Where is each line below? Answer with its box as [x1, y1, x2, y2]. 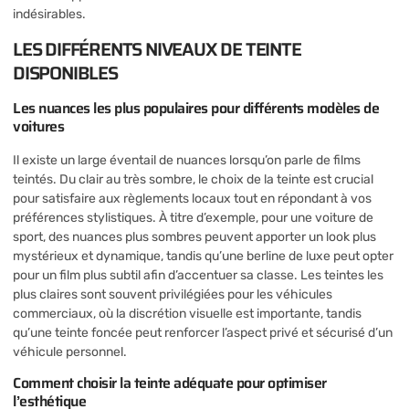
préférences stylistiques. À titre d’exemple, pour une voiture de [13, 209, 373, 225]
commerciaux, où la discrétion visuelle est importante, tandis [13, 305, 362, 321]
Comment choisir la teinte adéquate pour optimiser [13, 371, 327, 394]
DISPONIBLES [13, 58, 118, 88]
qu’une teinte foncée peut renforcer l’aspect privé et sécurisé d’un [13, 324, 393, 341]
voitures [13, 114, 64, 138]
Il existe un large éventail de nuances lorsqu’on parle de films [13, 152, 361, 168]
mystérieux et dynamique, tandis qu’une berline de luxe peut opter [13, 247, 393, 264]
